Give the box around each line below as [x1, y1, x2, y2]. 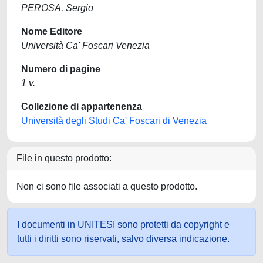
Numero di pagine [21, 64, 100, 74]
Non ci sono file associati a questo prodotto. [16, 181, 197, 191]
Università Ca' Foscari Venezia [21, 41, 150, 50]
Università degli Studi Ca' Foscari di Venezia [21, 116, 207, 126]
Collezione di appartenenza [21, 102, 142, 112]
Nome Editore [21, 26, 82, 36]
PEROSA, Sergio [21, 3, 93, 13]
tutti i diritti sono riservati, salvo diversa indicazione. [17, 234, 230, 244]
